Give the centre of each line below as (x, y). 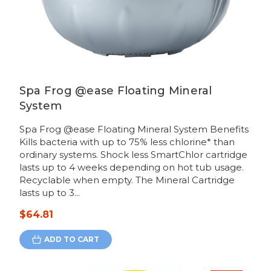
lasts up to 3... (49, 193)
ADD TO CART (71, 240)
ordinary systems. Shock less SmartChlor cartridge (133, 155)
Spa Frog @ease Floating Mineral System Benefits (134, 129)
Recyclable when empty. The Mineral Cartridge (127, 180)
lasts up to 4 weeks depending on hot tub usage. (131, 168)
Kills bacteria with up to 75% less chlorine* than (127, 142)
